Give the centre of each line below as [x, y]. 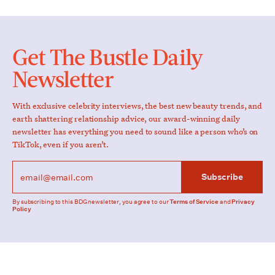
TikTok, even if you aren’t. [61, 145]
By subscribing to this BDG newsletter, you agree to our [91, 202]
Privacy [243, 202]
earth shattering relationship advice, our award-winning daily [126, 119]
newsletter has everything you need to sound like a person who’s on [135, 132]
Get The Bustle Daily [108, 57]
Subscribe [222, 177]
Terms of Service [194, 202]
